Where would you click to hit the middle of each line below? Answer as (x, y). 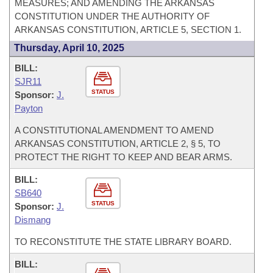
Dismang (33, 220)
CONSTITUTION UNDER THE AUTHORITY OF (112, 16)
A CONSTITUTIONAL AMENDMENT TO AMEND (114, 130)
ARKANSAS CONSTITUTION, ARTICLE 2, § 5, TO (118, 144)
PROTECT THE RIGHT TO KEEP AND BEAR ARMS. (123, 157)
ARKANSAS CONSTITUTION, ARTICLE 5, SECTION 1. (128, 30)
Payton (29, 108)
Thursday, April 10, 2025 (69, 48)
